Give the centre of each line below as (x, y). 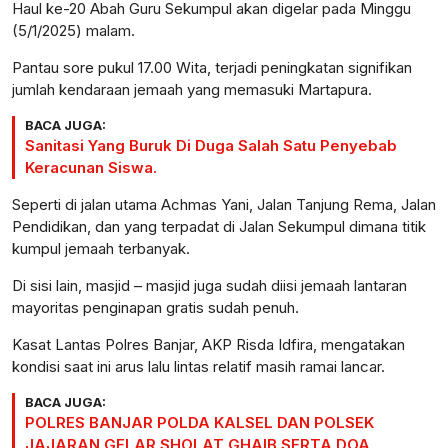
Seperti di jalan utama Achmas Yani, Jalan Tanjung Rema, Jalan (224, 204)
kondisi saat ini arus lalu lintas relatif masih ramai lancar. (198, 366)
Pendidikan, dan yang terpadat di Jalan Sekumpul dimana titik (219, 226)
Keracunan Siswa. (91, 167)
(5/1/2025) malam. (73, 30)
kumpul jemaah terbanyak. (101, 248)
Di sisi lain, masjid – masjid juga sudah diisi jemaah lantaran (209, 285)
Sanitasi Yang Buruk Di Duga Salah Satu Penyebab (211, 145)
